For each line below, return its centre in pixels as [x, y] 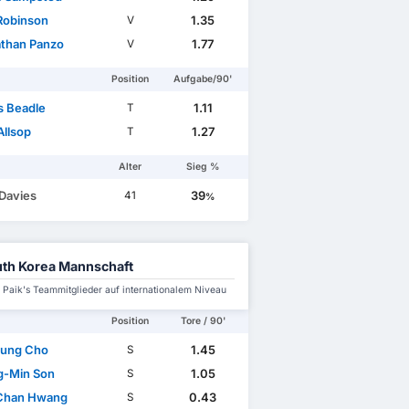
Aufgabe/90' [203, 79]
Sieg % [203, 167]
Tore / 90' [203, 321]
